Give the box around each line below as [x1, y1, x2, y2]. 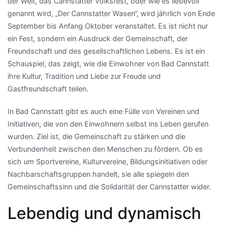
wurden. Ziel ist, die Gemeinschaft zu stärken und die [8, 132, 185, 141]
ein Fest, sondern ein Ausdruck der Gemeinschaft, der [8, 34, 188, 43]
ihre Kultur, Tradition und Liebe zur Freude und [8, 72, 161, 81]
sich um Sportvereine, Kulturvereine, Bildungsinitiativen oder [8, 157, 207, 166]
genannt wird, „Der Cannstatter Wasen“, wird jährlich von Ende [8, 9, 215, 18]
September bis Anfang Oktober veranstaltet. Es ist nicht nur [8, 22, 208, 31]
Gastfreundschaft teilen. [8, 84, 88, 93]
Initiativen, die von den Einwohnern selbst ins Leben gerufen [8, 120, 208, 129]
